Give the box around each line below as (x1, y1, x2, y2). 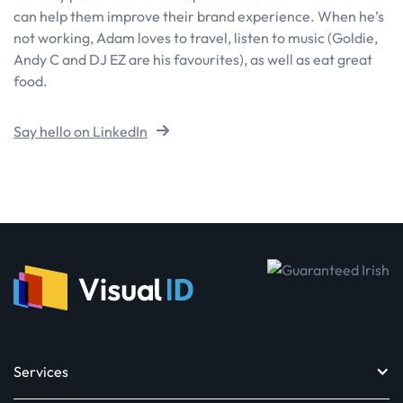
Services (13, 363, 68, 381)
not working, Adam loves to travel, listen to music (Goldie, (13, 28, 378, 47)
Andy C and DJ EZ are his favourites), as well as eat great (13, 49, 372, 68)
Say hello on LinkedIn (13, 121, 148, 140)
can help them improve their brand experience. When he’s (13, 6, 384, 25)
